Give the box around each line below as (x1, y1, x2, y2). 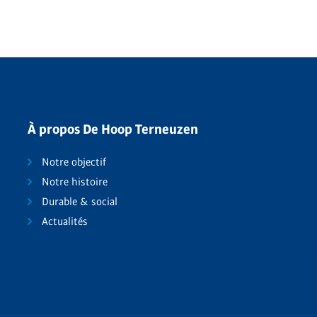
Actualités (41, 215, 88, 227)
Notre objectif (41, 156, 106, 168)
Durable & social (41, 195, 117, 207)
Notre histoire (41, 175, 108, 188)
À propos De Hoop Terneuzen (27, 122, 198, 137)
